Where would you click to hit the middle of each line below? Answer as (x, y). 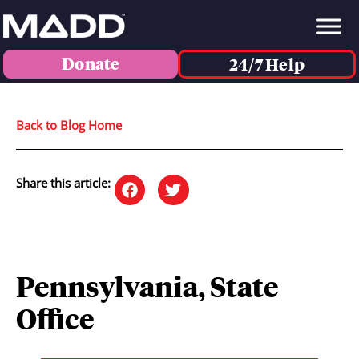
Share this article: (63, 182)
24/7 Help (267, 65)
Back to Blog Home (69, 125)
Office (55, 318)
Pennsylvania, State (147, 286)
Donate (91, 64)
